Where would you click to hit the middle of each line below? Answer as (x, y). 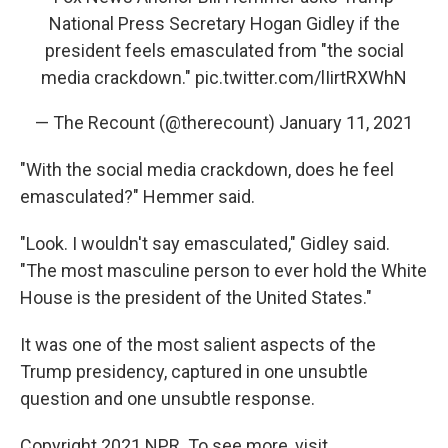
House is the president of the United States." (196, 297)
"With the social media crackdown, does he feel (207, 169)
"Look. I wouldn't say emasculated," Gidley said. (205, 243)
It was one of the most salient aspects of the (198, 344)
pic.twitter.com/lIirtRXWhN (301, 77)
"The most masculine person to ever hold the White (223, 270)
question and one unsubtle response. (167, 398)
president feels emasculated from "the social (224, 50)
